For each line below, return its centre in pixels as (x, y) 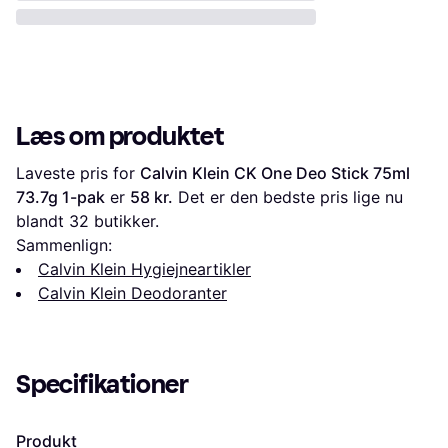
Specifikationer (102, 384)
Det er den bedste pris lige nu (288, 196)
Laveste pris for (78, 172)
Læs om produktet (120, 136)
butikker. (124, 220)
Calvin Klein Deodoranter (132, 292)
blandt (42, 220)
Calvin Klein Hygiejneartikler (144, 268)
